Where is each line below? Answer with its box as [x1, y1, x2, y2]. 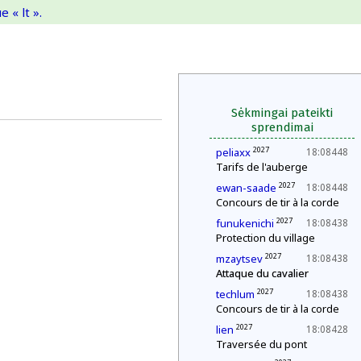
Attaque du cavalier [216, 266, 309, 280]
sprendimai [251, 120, 313, 135]
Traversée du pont [216, 337, 307, 351]
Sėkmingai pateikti [231, 106, 333, 120]
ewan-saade [216, 180, 276, 195]
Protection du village [216, 230, 315, 245]
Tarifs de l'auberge [216, 160, 308, 174]
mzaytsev [216, 251, 263, 266]
